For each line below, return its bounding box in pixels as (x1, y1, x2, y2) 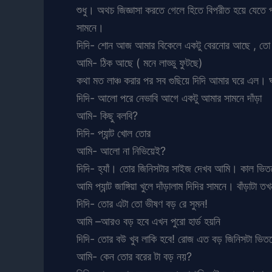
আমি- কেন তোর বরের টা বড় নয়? (76, 250, 192, 263)
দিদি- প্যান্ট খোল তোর (76, 126, 151, 140)
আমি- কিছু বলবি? (76, 109, 138, 122)
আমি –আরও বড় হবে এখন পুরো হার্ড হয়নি (76, 214, 220, 228)
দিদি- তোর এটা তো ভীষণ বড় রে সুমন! (76, 197, 208, 210)
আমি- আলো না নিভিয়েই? (76, 144, 166, 157)
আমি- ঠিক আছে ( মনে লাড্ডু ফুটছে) (76, 56, 203, 69)
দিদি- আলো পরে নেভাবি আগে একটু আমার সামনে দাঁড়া (76, 91, 262, 104)
